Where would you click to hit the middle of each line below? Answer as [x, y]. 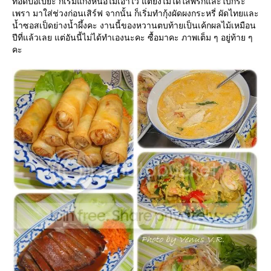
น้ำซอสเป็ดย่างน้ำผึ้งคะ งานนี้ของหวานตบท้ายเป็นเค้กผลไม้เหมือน [134, 25]
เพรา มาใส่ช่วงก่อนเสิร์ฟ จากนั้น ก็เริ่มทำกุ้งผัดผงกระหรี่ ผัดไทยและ [135, 13]
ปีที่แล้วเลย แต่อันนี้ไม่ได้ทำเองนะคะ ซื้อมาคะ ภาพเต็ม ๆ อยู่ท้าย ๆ [132, 38]
